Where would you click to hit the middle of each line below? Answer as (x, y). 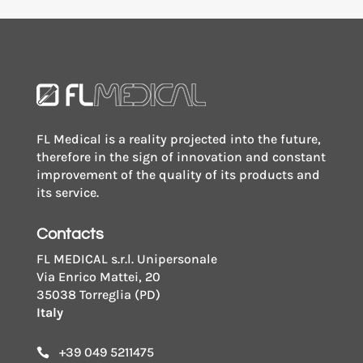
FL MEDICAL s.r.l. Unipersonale (126, 258)
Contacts (70, 234)
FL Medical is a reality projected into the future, (178, 139)
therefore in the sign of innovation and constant (181, 156)
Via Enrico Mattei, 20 (98, 276)
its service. (67, 192)
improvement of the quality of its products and (178, 174)
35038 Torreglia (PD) (98, 294)
